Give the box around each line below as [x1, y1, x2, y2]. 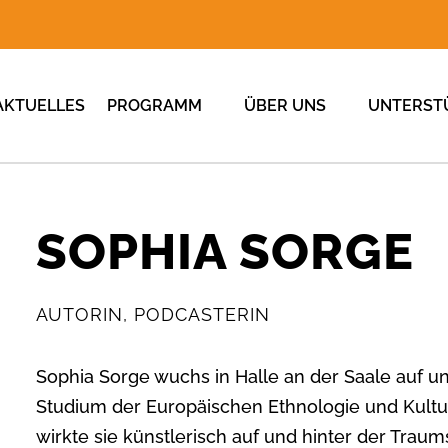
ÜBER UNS [244, 95, 326, 115]
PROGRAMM [107, 95, 202, 115]
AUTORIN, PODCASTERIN [35, 304, 270, 326]
